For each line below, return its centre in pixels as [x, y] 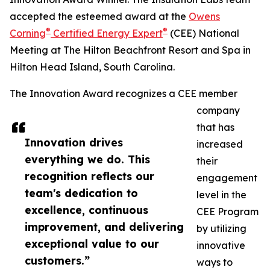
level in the [221, 195]
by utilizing [221, 229]
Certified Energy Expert [107, 33]
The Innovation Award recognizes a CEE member [124, 94]
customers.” [57, 261]
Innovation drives [74, 143]
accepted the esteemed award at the [99, 17]
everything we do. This [87, 159]
